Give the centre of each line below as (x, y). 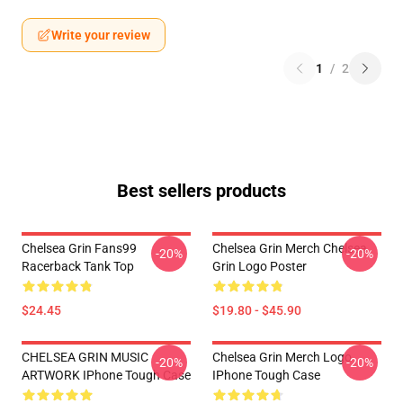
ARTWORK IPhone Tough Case (106, 375)
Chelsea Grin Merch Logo (282, 357)
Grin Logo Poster (260, 266)
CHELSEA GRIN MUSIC (85, 357)
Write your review (101, 35)
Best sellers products (201, 191)
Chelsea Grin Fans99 (79, 248)
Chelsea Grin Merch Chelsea (290, 248)
